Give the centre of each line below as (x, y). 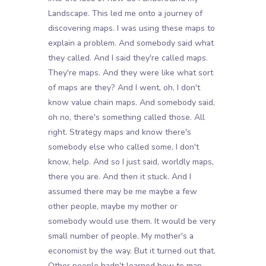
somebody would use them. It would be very (132, 221)
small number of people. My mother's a (121, 236)
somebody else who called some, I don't (123, 147)
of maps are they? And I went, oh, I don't (124, 88)
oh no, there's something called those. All (126, 118)
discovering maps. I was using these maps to (131, 28)
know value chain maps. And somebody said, (131, 103)
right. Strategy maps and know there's (119, 132)
